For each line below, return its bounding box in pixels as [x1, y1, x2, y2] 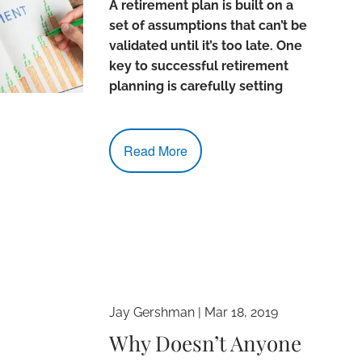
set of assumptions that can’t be [109, 17, 308, 33]
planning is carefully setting [109, 78, 284, 94]
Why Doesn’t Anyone [109, 329, 302, 358]
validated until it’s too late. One [109, 37, 303, 53]
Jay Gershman [109, 305, 196, 321]
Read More [124, 141, 188, 160]
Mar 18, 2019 [204, 305, 279, 321]
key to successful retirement [109, 57, 289, 74]
